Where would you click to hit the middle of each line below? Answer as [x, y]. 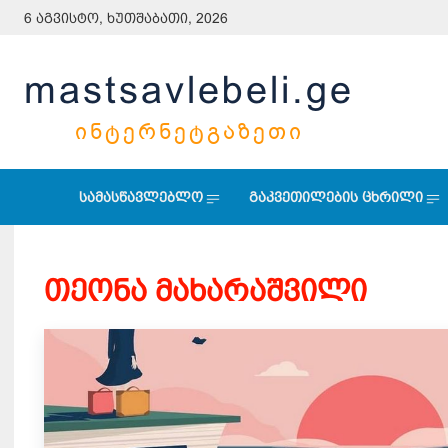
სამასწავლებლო [140, 197]
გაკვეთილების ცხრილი [335, 197]
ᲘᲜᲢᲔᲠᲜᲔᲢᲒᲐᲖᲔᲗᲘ [189, 131]
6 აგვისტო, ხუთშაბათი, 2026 [126, 18]
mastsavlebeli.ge [189, 89]
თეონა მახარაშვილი [205, 290]
